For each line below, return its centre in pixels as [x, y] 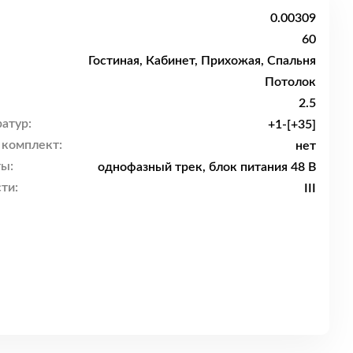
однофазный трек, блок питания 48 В [207, 167]
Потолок [290, 82]
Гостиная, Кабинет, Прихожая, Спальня [202, 60]
